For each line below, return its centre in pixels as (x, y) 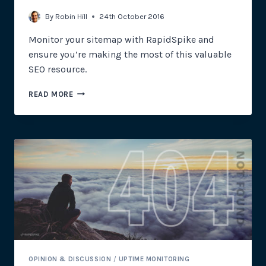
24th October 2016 (132, 16)
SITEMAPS (92, 150)
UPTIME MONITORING (154, 259)
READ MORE (51, 94)
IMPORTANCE (98, 126)
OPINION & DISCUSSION (70, 259)
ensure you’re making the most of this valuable (130, 54)
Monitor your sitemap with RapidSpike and (121, 39)
